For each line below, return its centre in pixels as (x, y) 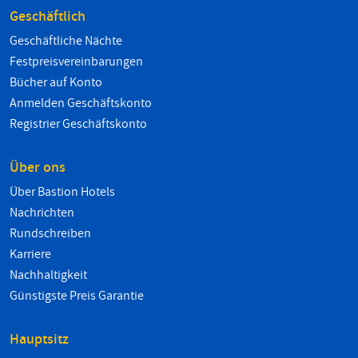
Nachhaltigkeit (48, 275)
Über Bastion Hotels (62, 192)
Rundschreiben (50, 234)
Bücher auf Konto (56, 83)
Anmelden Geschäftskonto (81, 103)
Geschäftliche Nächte (66, 41)
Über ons (38, 168)
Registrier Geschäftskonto (78, 124)
